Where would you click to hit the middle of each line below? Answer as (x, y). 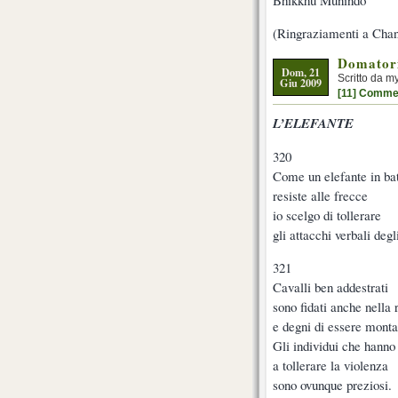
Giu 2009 (301, 82)
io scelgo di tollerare (327, 215)
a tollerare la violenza (330, 365)
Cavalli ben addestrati (330, 287)
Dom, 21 (301, 72)
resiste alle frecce (320, 195)
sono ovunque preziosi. (332, 384)
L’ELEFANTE (313, 123)
